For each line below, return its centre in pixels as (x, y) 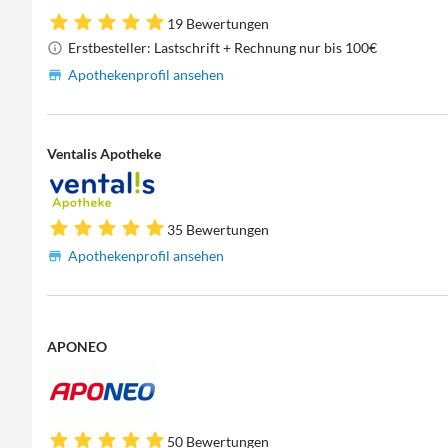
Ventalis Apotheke (104, 153)
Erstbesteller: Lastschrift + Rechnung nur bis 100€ (223, 47)
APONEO (77, 347)
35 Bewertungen (218, 229)
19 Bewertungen (218, 23)
